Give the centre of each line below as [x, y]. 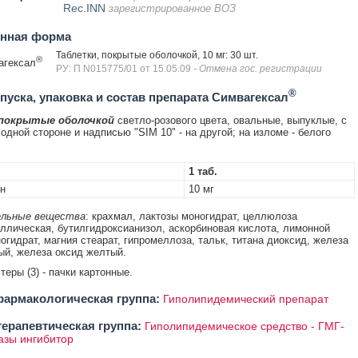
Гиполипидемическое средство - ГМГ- [244, 326]
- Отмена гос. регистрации [257, 69]
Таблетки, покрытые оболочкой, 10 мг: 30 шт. [157, 55]
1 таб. [203, 171]
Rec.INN [86, 8]
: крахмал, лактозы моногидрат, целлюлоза [191, 216]
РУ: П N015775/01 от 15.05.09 [124, 69]
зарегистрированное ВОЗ [172, 8]
